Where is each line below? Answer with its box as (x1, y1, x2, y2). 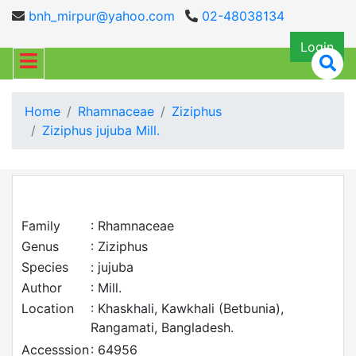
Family (21, 218, 60, 234)
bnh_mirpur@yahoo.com (25, 8, 175, 24)
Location (21, 300, 74, 316)
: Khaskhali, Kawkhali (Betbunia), (91, 300, 284, 316)
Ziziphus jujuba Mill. (42, 122, 160, 138)
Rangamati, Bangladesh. (91, 319, 234, 335)
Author (21, 280, 62, 296)
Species (21, 259, 68, 275)
